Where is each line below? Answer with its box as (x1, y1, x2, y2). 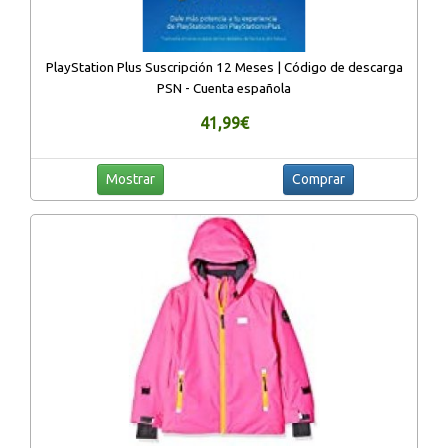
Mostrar (105, 170, 155, 187)
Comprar (291, 170, 345, 187)
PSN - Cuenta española (157, 80, 291, 96)
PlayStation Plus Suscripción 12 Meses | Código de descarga (45, 59, 403, 75)
